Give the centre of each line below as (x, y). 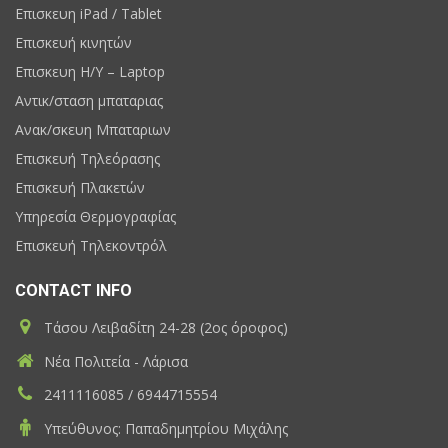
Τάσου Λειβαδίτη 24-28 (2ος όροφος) (164, 328)
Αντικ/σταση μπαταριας (89, 101)
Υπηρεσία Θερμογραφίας (95, 217)
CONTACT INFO (73, 291)
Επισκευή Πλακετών (80, 188)
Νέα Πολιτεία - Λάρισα (114, 361)
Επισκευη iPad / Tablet (88, 14)
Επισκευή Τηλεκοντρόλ (91, 246)
